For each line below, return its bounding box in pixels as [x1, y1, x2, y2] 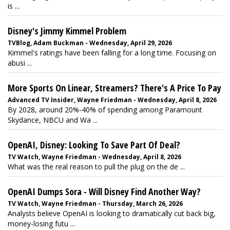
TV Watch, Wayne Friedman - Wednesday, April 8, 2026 [8, 152, 181, 161]
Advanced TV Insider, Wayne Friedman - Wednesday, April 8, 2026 [8, 95, 217, 104]
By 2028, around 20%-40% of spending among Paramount [8, 105, 202, 114]
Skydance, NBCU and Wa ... [8, 115, 98, 125]
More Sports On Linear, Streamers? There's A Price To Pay [8, 82, 221, 94]
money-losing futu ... [8, 219, 75, 228]
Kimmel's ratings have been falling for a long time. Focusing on [8, 48, 216, 57]
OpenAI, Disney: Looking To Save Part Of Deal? [8, 139, 180, 151]
